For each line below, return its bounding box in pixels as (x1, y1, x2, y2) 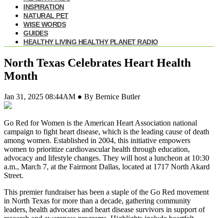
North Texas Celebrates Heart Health (4, 56, 191, 70)
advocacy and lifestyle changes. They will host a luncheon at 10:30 (4, 154, 209, 163)
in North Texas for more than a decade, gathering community (4, 197, 191, 205)
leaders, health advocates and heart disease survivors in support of (4, 205, 205, 214)
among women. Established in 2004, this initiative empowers (4, 136, 190, 145)
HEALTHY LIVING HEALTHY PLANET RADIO (23, 38, 158, 46)
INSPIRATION (23, 3, 64, 11)
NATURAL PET (23, 12, 69, 20)
